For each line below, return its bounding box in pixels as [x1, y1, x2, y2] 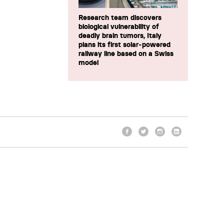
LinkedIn [171, 135, 202, 145]
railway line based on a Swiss [78, 49, 173, 58]
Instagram [155, 135, 193, 145]
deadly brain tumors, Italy [78, 31, 161, 40]
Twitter [138, 135, 164, 145]
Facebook [122, 135, 158, 145]
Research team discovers [78, 13, 161, 22]
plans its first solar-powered [78, 40, 170, 49]
